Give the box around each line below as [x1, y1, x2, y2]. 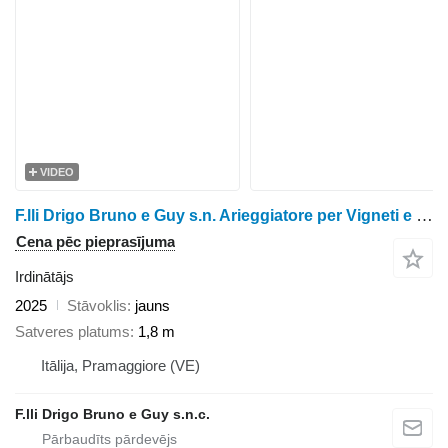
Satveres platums [15, 323, 130, 341]
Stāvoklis [67, 296, 127, 314]
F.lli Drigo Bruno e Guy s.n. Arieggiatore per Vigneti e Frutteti [416, 205, 433, 225]
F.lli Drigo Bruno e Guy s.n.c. [15, 406, 210, 423]
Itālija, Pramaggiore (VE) [41, 357, 200, 375]
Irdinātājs [15, 267, 74, 285]
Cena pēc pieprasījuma [16, 232, 175, 250]
